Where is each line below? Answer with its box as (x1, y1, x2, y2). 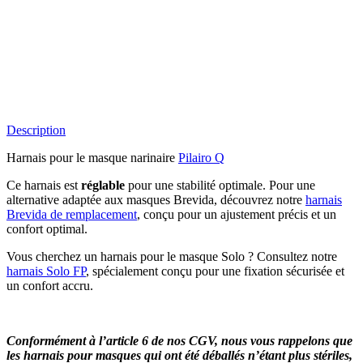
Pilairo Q (178, 151, 224, 165)
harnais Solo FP (6, 264, 86, 279)
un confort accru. (6, 279, 93, 293)
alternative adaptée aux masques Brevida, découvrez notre (6, 193, 305, 207)
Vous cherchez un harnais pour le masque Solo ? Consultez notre (6, 250, 337, 264)
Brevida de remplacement (6, 207, 137, 222)
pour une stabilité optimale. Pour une (125, 178, 315, 193)
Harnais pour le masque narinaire (6, 151, 178, 165)
